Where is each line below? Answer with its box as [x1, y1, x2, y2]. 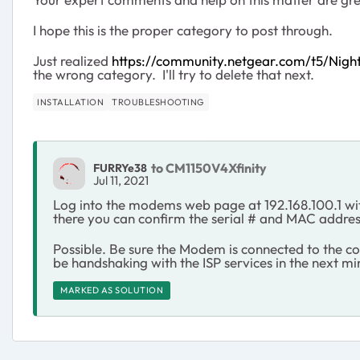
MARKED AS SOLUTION [60, 284, 163, 296]
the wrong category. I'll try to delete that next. [33, 66, 314, 83]
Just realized [33, 52, 112, 69]
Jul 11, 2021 [93, 172, 149, 188]
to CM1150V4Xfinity [151, 159, 267, 176]
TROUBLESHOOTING [112, 96, 205, 108]
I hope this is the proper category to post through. [33, 22, 333, 39]
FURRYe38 [93, 160, 147, 175]
